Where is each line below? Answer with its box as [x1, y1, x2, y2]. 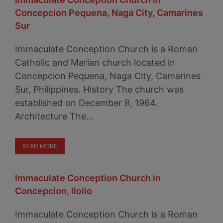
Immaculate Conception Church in [15, 173, 161, 183]
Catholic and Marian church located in [15, 57, 175, 68]
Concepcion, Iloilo [15, 186, 92, 196]
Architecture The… [15, 111, 94, 121]
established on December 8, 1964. [15, 98, 158, 108]
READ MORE [22, 142, 57, 150]
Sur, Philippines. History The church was [15, 84, 184, 95]
